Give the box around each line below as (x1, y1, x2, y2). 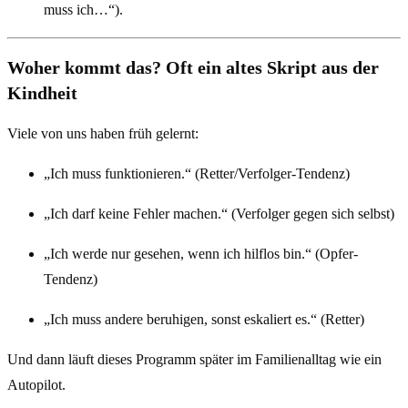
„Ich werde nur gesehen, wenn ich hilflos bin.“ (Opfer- (44, 245, 358, 261)
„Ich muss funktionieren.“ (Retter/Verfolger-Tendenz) (44, 165, 350, 181)
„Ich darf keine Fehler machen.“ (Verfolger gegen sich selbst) (44, 205, 394, 221)
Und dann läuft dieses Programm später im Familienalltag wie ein (7, 351, 382, 367)
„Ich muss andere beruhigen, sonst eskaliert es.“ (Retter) (44, 311, 364, 327)
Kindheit (7, 82, 77, 103)
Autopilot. (7, 376, 66, 393)
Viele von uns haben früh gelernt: (7, 125, 199, 141)
